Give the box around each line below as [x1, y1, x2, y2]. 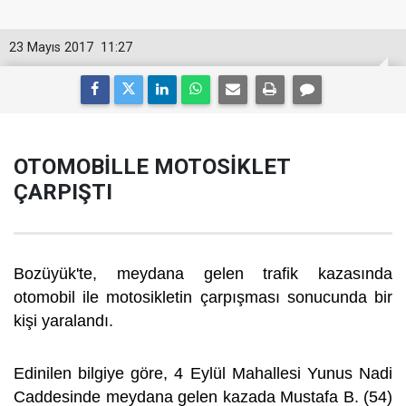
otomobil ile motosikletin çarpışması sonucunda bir [14, 288, 392, 306]
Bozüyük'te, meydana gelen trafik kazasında [14, 265, 392, 283]
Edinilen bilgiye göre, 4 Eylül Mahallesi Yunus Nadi [14, 364, 392, 382]
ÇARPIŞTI [14, 179, 112, 205]
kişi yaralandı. [14, 312, 118, 330]
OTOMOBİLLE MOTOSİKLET [14, 154, 290, 179]
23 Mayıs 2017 [9, 40, 93, 55]
